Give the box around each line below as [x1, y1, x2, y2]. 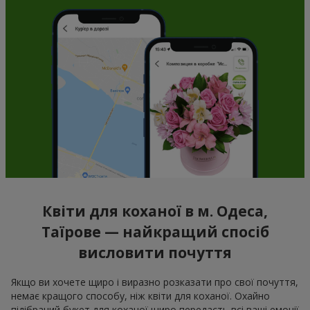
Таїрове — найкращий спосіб [41, 222, 269, 242]
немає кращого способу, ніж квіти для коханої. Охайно [11, 289, 270, 302]
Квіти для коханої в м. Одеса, [42, 201, 268, 221]
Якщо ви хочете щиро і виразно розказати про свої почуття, [11, 275, 298, 289]
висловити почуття [78, 243, 232, 263]
